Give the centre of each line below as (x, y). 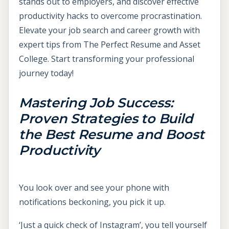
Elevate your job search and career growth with (109, 30)
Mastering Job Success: (96, 102)
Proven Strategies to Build (106, 118)
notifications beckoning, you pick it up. (92, 202)
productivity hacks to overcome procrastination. (110, 16)
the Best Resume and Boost (112, 134)
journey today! (46, 73)
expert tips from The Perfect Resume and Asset (110, 44)
